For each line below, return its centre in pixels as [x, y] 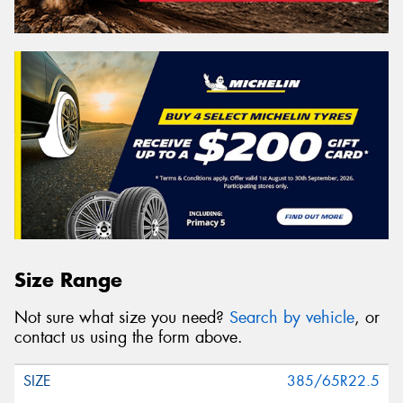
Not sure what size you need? [122, 318]
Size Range [68, 279]
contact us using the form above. [129, 338]
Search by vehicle [292, 318]
